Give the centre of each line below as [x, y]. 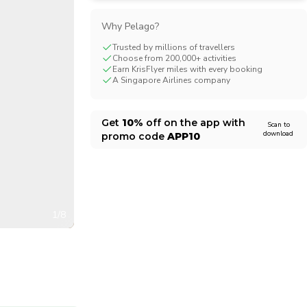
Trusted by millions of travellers [173, 47]
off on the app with [194, 123]
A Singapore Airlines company [171, 80]
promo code [134, 136]
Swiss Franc [52, 16]
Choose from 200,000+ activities [174, 58]
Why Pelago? [130, 26]
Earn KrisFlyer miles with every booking [187, 69]
